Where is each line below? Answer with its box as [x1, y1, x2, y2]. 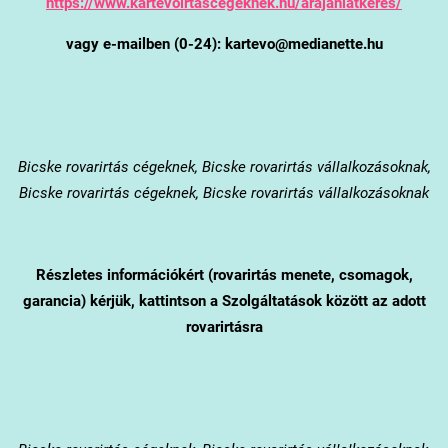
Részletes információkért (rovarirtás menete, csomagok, [35, 265, 413, 284]
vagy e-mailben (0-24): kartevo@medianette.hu [65, 34, 383, 53]
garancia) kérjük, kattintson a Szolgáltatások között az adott [22, 291, 426, 310]
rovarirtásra [185, 317, 263, 336]
